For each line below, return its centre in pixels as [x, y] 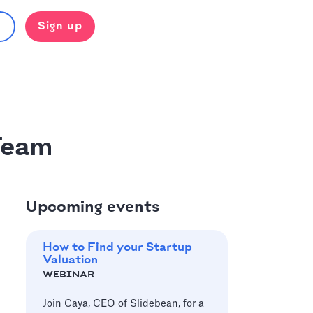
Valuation [70, 260]
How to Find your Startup [117, 247]
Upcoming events [93, 208]
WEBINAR [68, 275]
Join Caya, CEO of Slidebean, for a [123, 304]
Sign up [60, 26]
